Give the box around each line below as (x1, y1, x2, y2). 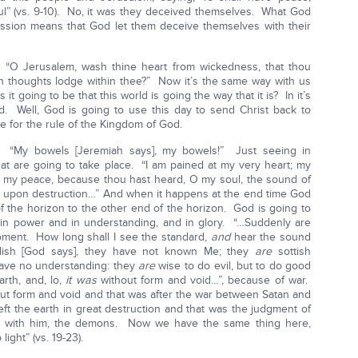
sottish (272, 245, 311, 259)
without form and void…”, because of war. (96, 273, 311, 288)
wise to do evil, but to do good (155, 259, 311, 273)
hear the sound (229, 230, 311, 245)
